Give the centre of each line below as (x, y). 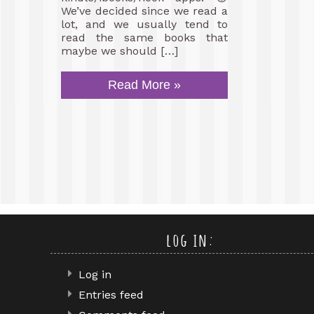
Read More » (144, 85)
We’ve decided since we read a (144, 11)
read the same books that (144, 37)
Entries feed (111, 295)
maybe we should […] (120, 51)
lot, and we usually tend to (144, 24)
